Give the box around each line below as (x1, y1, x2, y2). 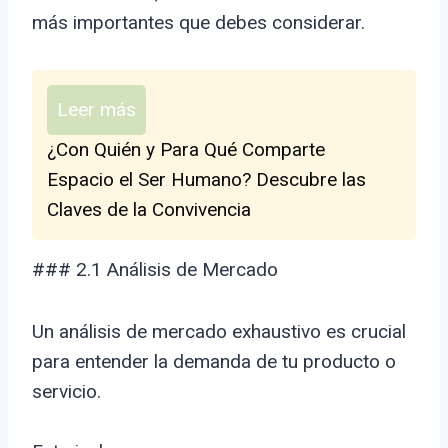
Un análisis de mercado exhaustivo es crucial (32, 320, 406, 344)
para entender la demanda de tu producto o (32, 350, 396, 374)
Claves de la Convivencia (47, 198, 251, 222)
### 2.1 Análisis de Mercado (32, 258, 278, 282)
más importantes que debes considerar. (32, 11, 365, 35)
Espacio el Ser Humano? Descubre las (47, 168, 366, 192)
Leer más (57, 98, 136, 122)
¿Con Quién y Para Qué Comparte (47, 138, 325, 162)
